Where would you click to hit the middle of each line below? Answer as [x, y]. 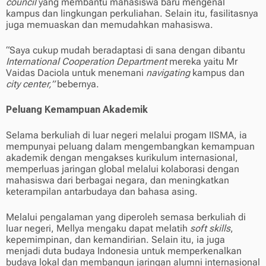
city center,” [31, 84]
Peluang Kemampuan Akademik [77, 110]
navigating [168, 73]
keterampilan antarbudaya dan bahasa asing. [102, 192]
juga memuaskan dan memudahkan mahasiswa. [110, 25]
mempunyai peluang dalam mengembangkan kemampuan [130, 147]
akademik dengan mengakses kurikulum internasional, [122, 158]
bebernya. [78, 84]
